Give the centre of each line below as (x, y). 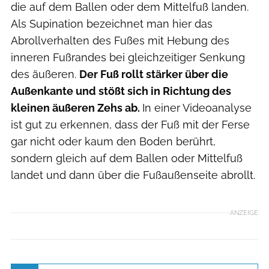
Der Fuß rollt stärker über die (154, 74)
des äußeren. (45, 74)
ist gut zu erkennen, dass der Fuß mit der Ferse (130, 125)
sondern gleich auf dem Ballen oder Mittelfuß (127, 159)
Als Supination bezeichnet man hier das (112, 24)
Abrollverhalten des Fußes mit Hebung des (120, 41)
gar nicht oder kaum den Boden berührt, (113, 142)
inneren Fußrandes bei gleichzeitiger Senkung (128, 58)
